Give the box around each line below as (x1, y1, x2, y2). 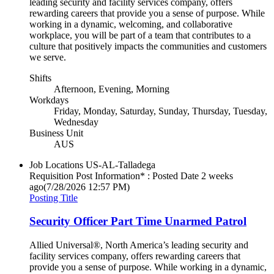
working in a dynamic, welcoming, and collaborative (29, 18, 232, 29)
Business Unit (29, 127, 83, 138)
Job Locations (29, 159, 83, 170)
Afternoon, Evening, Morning (54, 83, 169, 94)
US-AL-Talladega (86, 159, 155, 170)
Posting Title (29, 192, 78, 203)
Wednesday (54, 116, 98, 127)
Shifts (29, 72, 51, 83)
